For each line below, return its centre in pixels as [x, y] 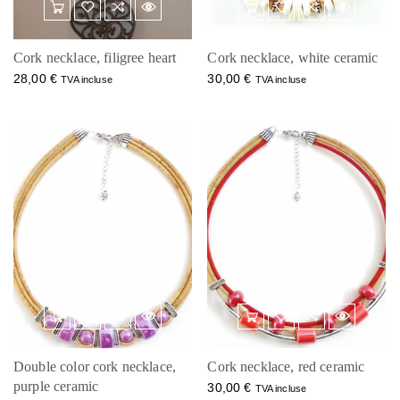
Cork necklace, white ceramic [293, 58]
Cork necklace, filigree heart [95, 58]
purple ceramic [56, 387]
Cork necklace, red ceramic [286, 367]
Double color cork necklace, [95, 367]
